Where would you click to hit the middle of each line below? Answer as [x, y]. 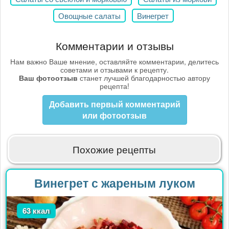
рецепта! [114, 86]
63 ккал [37, 210]
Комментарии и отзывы [114, 46]
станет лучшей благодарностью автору [144, 77]
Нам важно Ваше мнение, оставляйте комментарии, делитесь [114, 61]
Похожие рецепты [114, 149]
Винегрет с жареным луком [114, 182]
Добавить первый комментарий [114, 104]
